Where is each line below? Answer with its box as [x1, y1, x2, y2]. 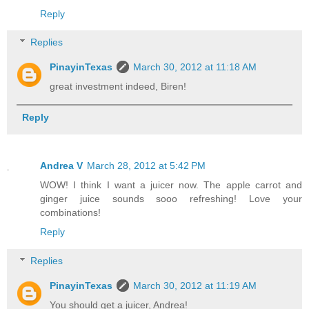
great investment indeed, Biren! [50, 81, 187, 92]
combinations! [40, 207, 101, 219]
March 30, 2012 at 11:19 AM [133, 279, 257, 291]
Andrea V [40, 160, 83, 172]
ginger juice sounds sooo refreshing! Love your [40, 193, 302, 205]
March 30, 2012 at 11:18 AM [133, 61, 257, 73]
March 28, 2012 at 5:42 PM [87, 160, 206, 172]
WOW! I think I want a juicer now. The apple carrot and [40, 179, 302, 191]
